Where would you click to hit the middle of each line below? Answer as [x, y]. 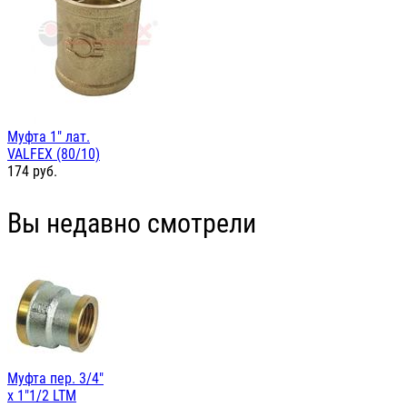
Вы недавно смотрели [132, 223]
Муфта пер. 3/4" [55, 379]
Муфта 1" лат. [49, 137]
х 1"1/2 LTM [42, 396]
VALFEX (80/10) [54, 154]
